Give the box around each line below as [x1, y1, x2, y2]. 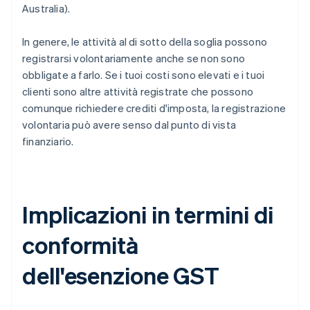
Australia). [22, 1, 71, 16]
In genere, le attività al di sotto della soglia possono [22, 35, 268, 49]
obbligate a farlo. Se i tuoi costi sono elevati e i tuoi [22, 68, 265, 82]
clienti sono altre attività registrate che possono [22, 84, 254, 99]
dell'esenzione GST [22, 260, 220, 291]
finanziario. [22, 134, 74, 149]
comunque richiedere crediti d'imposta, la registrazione [22, 101, 286, 116]
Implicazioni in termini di [22, 199, 274, 230]
